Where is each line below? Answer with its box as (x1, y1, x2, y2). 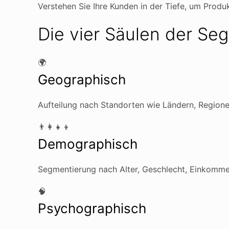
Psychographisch (38, 200, 146, 216)
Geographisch (38, 72, 126, 87)
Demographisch (38, 136, 138, 152)
